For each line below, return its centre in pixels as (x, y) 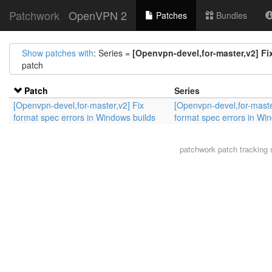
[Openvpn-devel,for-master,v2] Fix (79, 105)
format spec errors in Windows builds (84, 117)
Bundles (230, 15)
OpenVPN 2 (98, 15)
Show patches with (58, 53)
